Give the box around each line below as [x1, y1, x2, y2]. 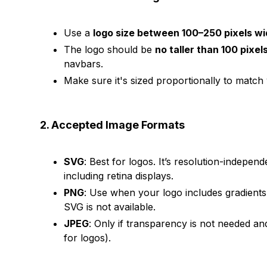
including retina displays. [64, 170, 174, 182]
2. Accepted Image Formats [40, 119, 185, 131]
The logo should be [64, 44, 156, 55]
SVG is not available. [64, 201, 156, 213]
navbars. [64, 58, 104, 70]
